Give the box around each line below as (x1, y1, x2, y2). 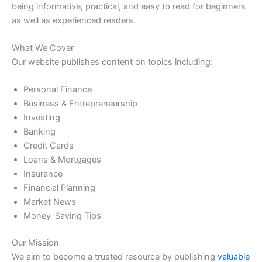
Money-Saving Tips (23, 211, 101, 222)
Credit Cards (23, 140, 74, 151)
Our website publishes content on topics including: (12, 57, 213, 68)
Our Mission (12, 237, 59, 249)
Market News (23, 196, 76, 208)
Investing (23, 112, 60, 123)
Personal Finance (23, 84, 92, 95)
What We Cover (12, 43, 74, 54)
